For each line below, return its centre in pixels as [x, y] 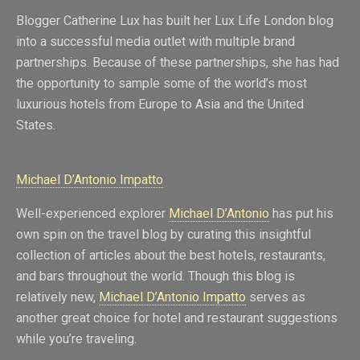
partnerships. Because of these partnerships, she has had [178, 63]
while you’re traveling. [76, 339]
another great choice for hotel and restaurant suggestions [177, 318]
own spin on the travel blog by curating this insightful [164, 235]
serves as [276, 297]
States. [36, 125]
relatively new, [57, 297]
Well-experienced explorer [92, 214]
